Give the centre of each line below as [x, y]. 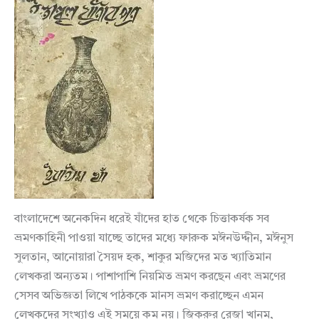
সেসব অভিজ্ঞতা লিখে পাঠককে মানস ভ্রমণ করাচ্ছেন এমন [139, 296]
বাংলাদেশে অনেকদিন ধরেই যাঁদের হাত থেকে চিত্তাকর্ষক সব [142, 219]
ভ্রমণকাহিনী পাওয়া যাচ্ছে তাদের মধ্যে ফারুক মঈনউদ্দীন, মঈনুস [154, 238]
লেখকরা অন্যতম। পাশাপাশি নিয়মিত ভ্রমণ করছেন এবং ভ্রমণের [150, 277]
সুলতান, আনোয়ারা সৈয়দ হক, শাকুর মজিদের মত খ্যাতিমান [143, 257]
